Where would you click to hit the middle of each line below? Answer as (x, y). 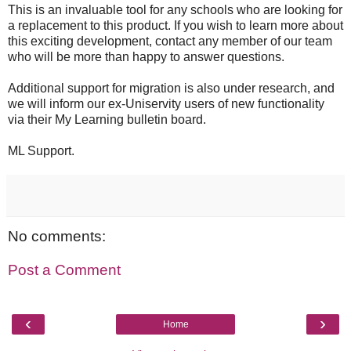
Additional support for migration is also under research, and (171, 88)
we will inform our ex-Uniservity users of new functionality (166, 103)
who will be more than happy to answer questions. (146, 56)
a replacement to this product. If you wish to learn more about (175, 25)
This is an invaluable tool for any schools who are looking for (175, 9)
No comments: (57, 236)
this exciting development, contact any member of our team (170, 41)
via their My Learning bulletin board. (107, 119)
